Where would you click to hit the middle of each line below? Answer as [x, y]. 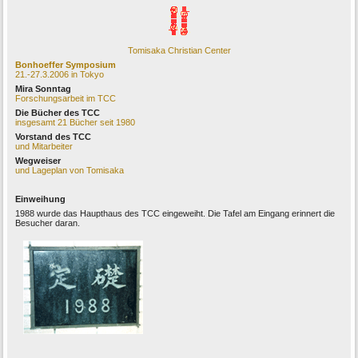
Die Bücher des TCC [58, 113]
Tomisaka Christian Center [179, 51]
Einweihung [41, 199]
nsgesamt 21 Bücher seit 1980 [76, 123]
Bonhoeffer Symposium [66, 65]
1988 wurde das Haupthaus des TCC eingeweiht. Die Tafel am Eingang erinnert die [175, 214]
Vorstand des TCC [54, 137]
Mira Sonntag [44, 89]
